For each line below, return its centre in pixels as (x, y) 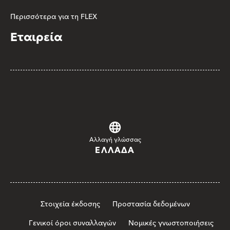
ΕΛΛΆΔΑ (115, 150)
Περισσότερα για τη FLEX (54, 17)
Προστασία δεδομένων (151, 204)
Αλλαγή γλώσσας (115, 140)
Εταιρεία (36, 38)
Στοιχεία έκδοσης (70, 204)
